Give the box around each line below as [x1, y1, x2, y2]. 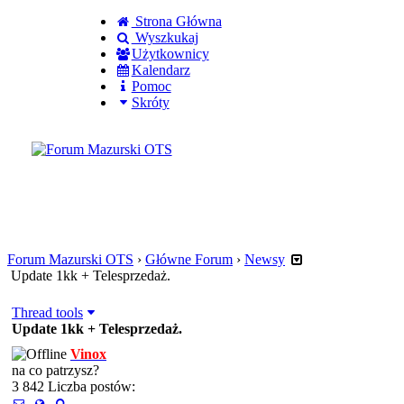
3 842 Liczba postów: [12, 379, 135, 394]
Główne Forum [145, 252, 233, 267]
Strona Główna [131, 14, 222, 29]
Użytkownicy [131, 46, 209, 61]
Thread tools [12, 305, 83, 320]
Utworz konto [92, 165, 172, 180]
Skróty [131, 95, 170, 110]
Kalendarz [131, 62, 190, 78]
